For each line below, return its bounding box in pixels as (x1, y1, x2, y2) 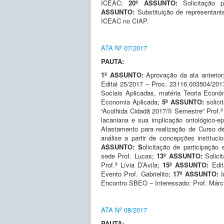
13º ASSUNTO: (156, 150, 205, 160)
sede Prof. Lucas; (101, 150, 157, 160)
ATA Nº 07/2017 (101, 42, 147, 52)
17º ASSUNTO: (172, 168, 221, 178)
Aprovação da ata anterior (146, 69, 223, 79)
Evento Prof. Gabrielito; (101, 168, 173, 178)
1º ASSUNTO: (101, 69, 146, 79)
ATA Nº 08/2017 (101, 204, 147, 214)
